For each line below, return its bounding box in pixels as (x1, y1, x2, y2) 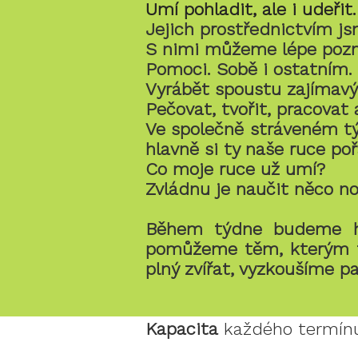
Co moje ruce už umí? (145, 159, 331, 179)
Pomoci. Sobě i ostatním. (145, 59, 352, 79)
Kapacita (145, 319, 218, 339)
